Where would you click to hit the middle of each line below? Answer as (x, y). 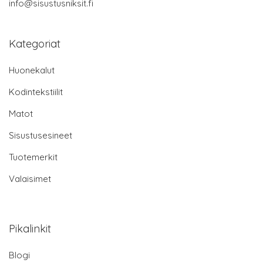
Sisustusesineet (41, 136)
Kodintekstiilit (36, 92)
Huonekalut (32, 70)
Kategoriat (35, 44)
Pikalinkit (30, 229)
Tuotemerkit (33, 157)
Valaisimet (30, 179)
